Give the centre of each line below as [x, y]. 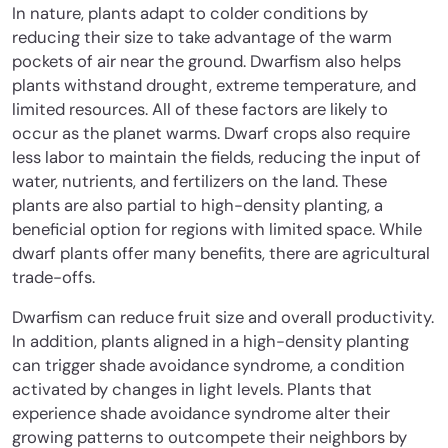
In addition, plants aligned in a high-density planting [210, 342]
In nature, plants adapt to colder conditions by [190, 14]
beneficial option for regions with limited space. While [217, 230]
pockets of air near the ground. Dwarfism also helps [206, 62]
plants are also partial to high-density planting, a [197, 206]
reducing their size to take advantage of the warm [202, 38]
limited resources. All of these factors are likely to [200, 110]
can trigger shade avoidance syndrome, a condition [208, 366]
